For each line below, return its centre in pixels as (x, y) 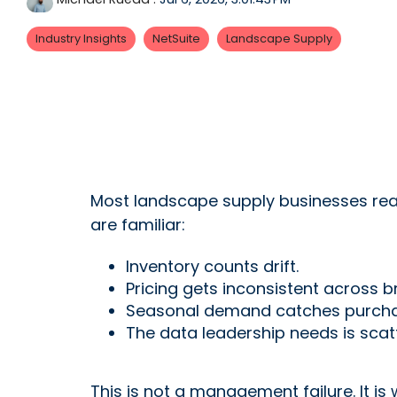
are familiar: (138, 225)
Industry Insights (81, 39)
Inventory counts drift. (212, 266)
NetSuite (176, 39)
